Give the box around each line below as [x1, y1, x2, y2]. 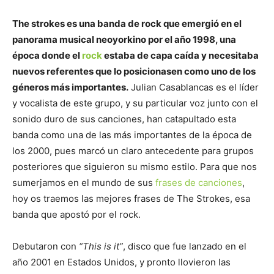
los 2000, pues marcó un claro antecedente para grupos [12, 145, 254, 157]
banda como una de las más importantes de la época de [12, 129, 252, 141]
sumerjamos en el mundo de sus [12, 177, 155, 188]
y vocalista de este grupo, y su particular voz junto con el [12, 97, 258, 109]
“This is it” [79, 240, 123, 252]
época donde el [12, 50, 82, 61]
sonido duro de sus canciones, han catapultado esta [12, 113, 236, 125]
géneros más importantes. [12, 81, 128, 93]
